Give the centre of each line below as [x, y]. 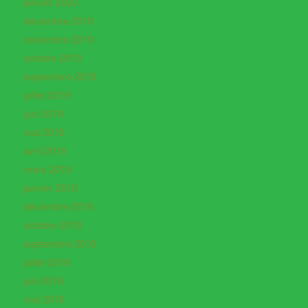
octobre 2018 [52, 225]
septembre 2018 [59, 243]
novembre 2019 [58, 39]
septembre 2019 [59, 76]
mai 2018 [44, 299]
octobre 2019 [52, 58]
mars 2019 [47, 169]
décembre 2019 [58, 21]
